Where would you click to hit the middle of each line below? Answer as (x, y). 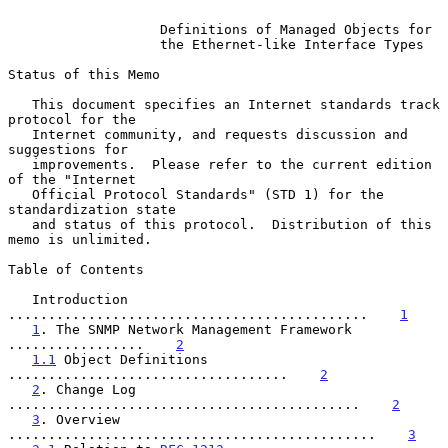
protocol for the (72, 119)
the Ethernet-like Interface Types (292, 44)
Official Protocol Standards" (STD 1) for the (20, 194)
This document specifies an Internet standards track (20, 104)
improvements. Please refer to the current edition (20, 164)
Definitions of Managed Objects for (296, 29)
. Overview (80, 419)
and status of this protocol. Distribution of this (20, 224)
